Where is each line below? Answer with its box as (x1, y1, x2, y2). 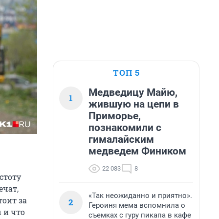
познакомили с (88, 122, 161, 133)
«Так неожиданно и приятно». (88, 191, 192, 200)
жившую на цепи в (88, 98, 179, 110)
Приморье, (88, 110, 141, 122)
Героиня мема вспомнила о (88, 201, 185, 210)
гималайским (88, 133, 154, 145)
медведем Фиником (88, 145, 186, 157)
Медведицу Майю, (88, 87, 177, 98)
